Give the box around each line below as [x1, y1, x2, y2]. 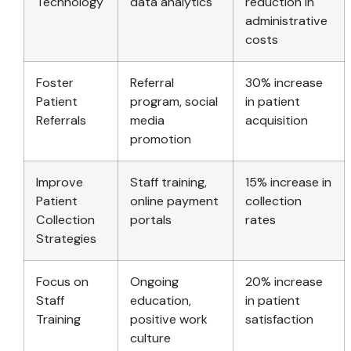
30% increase [245, 74, 323, 91]
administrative [245, 12, 327, 29]
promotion [130, 130, 191, 147]
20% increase [245, 273, 323, 290]
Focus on [36, 273, 89, 290]
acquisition [245, 111, 308, 128]
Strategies [36, 230, 96, 247]
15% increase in [245, 173, 331, 190]
